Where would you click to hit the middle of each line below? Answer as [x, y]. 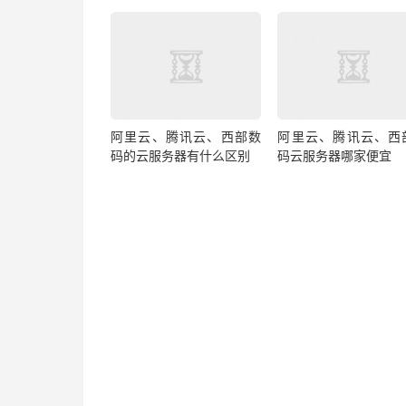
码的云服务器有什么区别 [180, 156]
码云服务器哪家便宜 [335, 156]
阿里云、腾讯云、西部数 [186, 137]
